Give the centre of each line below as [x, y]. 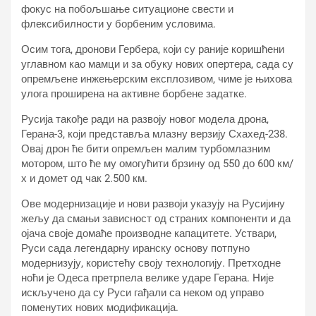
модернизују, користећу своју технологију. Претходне [151, 263]
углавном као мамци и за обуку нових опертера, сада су [157, 64]
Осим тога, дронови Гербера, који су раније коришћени [153, 49]
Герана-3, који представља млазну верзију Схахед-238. [154, 134]
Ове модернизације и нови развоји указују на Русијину [153, 204]
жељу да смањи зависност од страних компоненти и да [156, 219]
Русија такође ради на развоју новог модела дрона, [145, 119]
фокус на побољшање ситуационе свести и [127, 9]
